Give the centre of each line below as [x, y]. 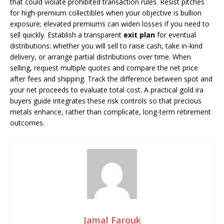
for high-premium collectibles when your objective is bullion [106, 13]
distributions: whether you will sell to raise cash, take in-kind [106, 46]
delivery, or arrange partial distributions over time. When [100, 57]
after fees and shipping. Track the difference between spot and [111, 79]
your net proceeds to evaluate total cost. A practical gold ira [107, 90]
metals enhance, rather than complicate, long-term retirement [110, 112]
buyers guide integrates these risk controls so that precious [106, 101]
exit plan [139, 35]
